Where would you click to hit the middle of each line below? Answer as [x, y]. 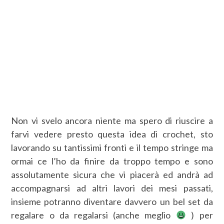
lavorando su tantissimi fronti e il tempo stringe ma [112, 147]
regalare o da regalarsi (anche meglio [93, 215]
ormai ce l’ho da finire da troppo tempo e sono [112, 161]
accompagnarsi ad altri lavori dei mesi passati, [112, 188]
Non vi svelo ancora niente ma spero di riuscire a [112, 120]
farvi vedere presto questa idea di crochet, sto [112, 134]
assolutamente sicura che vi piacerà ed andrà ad [112, 174]
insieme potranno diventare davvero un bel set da [112, 201]
